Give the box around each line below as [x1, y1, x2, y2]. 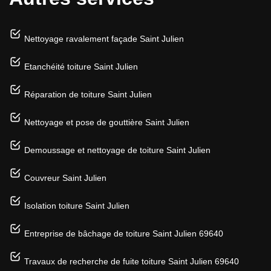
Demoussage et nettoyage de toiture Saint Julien [24, 145, 211, 155]
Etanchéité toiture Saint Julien [24, 61, 138, 71]
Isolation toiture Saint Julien [24, 200, 129, 211]
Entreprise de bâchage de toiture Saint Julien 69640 [24, 228, 223, 238]
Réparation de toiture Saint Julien [24, 89, 152, 99]
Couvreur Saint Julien [24, 172, 106, 183]
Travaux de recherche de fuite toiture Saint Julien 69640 [24, 256, 239, 266]
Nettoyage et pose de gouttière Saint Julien [24, 117, 189, 127]
